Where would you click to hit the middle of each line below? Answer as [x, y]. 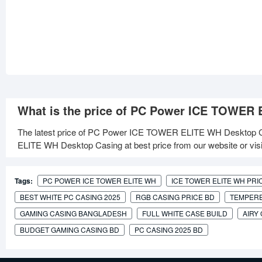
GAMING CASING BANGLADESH [73, 213]
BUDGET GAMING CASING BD [70, 230]
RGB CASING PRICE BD [175, 197]
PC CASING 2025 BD [169, 230]
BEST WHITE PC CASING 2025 [70, 197]
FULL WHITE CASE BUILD [185, 213]
